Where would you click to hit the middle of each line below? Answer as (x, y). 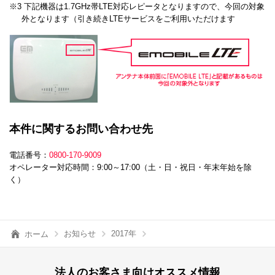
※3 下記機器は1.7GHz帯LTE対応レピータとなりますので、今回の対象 (137, 6)
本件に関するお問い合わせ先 (81, 129)
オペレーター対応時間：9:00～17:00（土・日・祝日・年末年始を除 (130, 168)
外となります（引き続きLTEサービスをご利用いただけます (128, 19)
